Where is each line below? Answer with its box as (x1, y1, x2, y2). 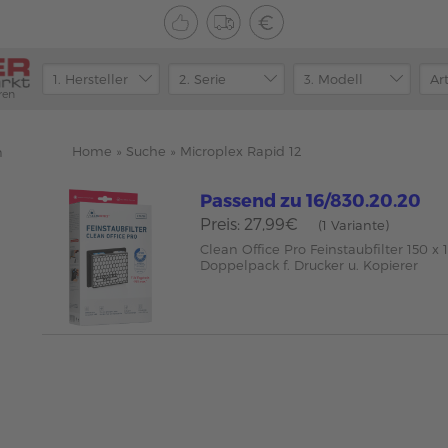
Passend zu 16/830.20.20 (200, 189, 422, 210)
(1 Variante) (318, 217, 390, 233)
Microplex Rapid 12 (180, 143, 302, 159)
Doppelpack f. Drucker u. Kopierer (200, 257, 419, 273)
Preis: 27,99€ (200, 214, 299, 233)
